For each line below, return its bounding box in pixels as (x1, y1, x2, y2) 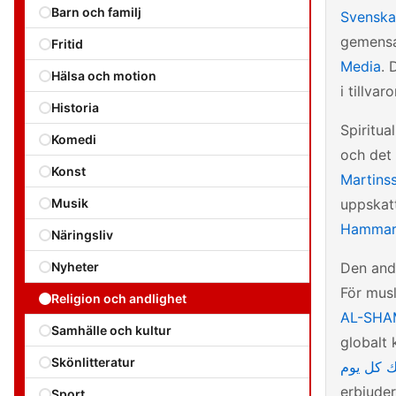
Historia (51, 100, 99, 115)
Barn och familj (51, 4, 141, 19)
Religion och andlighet (51, 291, 187, 306)
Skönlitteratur (51, 354, 135, 369)
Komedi (51, 132, 96, 147)
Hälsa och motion (51, 68, 156, 83)
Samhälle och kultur (51, 323, 171, 338)
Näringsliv (51, 227, 113, 242)
